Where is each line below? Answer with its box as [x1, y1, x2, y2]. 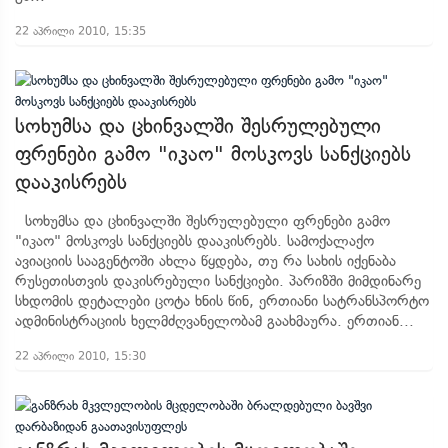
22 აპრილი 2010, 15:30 [15, 349, 146, 363]
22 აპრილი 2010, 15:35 [15, 24, 146, 38]
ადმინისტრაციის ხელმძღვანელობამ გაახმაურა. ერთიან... [15, 312, 414, 330]
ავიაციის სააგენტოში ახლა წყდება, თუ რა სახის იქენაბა [15, 252, 396, 270]
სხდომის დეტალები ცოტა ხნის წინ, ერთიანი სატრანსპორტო [15, 292, 429, 310]
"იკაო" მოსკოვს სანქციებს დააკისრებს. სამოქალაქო [15, 232, 374, 250]
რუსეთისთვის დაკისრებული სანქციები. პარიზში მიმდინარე [15, 272, 421, 290]
